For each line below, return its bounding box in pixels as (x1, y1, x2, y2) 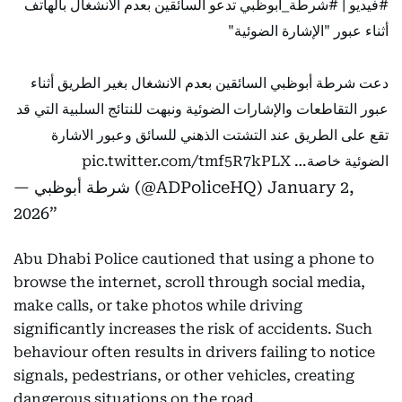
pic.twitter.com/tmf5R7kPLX (82, 153, 291, 170)
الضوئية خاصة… (291, 153, 389, 170)
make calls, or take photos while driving (13, 297, 302, 314)
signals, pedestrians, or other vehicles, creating (13, 367, 354, 384)
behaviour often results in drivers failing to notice (13, 344, 375, 361)
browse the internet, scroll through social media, (13, 274, 365, 291)
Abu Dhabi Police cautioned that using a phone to (13, 250, 374, 267)
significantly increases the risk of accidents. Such (13, 320, 372, 337)
